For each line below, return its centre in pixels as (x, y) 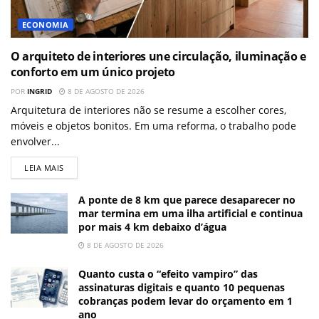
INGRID (40, 91)
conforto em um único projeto (93, 72)
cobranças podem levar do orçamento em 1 (185, 300)
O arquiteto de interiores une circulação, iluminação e (158, 56)
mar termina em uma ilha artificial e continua (190, 213)
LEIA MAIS (44, 167)
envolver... (35, 141)
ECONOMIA (46, 24)
